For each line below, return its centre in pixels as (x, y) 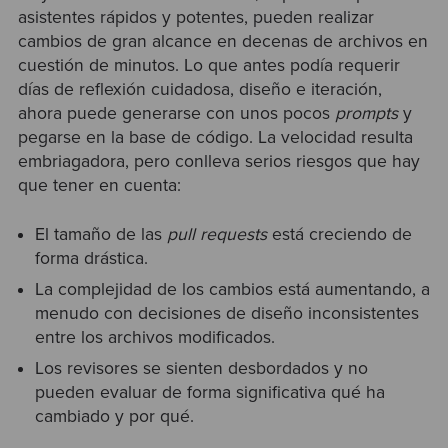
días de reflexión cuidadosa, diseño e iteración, (199, 90)
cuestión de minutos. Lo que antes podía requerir (208, 66)
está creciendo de (340, 234)
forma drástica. (92, 258)
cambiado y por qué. (115, 416)
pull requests (217, 234)
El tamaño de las (101, 234)
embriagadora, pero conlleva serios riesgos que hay (218, 162)
